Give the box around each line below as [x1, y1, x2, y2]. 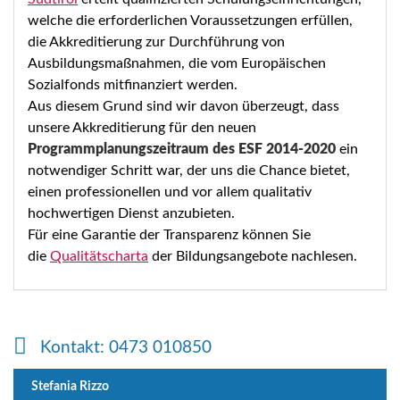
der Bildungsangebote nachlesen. [148, 248, 357, 263]
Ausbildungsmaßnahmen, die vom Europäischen [28, 55, 326, 71]
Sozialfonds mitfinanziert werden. [28, 77, 237, 92]
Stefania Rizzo [31, 379, 109, 393]
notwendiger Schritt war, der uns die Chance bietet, [28, 162, 350, 178]
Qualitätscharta [50, 248, 148, 263]
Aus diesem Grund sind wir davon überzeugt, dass [28, 98, 339, 113]
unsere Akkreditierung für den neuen [28, 120, 256, 135]
